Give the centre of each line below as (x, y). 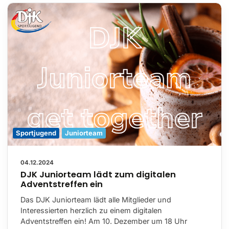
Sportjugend (36, 133)
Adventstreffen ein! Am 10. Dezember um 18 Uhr (104, 221)
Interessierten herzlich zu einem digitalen (91, 210)
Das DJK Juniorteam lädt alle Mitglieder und (96, 199)
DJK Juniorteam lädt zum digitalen (98, 174)
